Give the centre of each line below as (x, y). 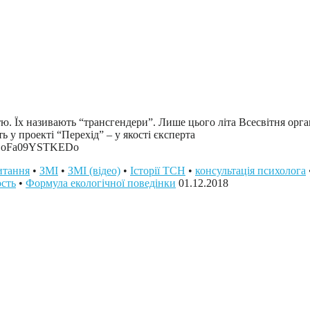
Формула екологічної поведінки (101, 183)
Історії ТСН (158, 170)
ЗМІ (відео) (94, 170)
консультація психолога (250, 170)
